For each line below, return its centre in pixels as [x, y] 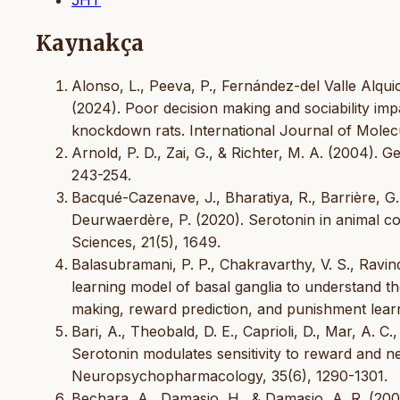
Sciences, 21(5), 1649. [146, 242]
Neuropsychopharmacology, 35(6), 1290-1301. [229, 375]
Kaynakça [90, 43]
